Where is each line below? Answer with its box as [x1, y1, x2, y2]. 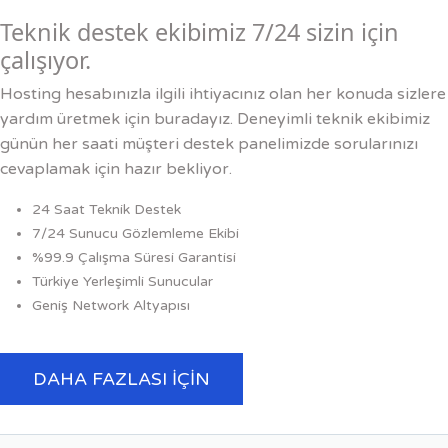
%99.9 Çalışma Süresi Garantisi [32, 248, 236, 266]
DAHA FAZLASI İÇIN [33, 367, 210, 390]
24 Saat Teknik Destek [32, 200, 181, 218]
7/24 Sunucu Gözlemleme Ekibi [32, 224, 239, 242]
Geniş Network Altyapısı [32, 296, 190, 314]
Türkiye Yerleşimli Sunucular [32, 272, 213, 290]
